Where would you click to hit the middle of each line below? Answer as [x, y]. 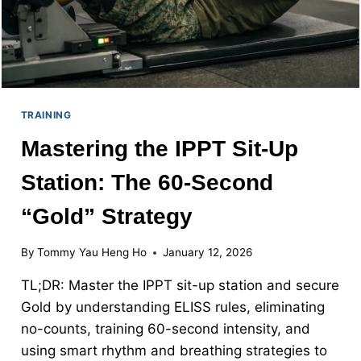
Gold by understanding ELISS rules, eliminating [172, 307]
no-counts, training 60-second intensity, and [165, 329]
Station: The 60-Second [147, 182]
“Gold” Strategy [106, 216]
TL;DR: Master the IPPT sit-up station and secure [180, 286]
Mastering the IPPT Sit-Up [159, 148]
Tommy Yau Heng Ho [91, 253]
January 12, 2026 [207, 253]
